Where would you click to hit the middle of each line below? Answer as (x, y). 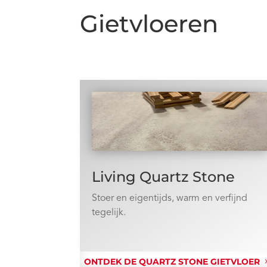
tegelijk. (109, 212)
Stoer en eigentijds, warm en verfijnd (170, 198)
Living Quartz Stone (164, 176)
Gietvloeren (149, 23)
